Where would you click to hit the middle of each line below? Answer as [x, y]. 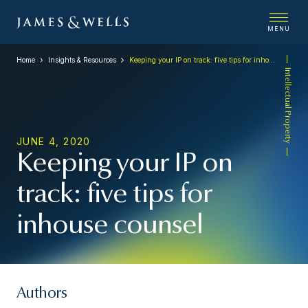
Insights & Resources [82, 60]
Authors [42, 294]
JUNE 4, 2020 [54, 141]
